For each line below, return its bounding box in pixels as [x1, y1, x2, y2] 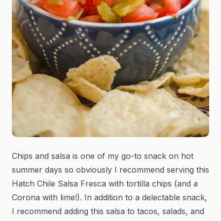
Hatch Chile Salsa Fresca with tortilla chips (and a [12, 179, 198, 189]
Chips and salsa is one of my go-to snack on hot [12, 151, 193, 161]
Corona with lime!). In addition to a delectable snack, [12, 192, 207, 203]
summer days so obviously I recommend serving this [12, 165, 209, 175]
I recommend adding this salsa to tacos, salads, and [12, 206, 204, 217]
